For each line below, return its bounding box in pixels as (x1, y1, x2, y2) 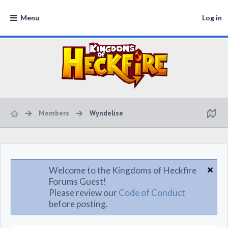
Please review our (49, 187, 119, 198)
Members (39, 108, 69, 118)
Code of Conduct (119, 187, 185, 198)
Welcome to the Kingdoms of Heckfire (49, 165, 196, 176)
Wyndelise (90, 108, 123, 118)
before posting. (49, 198, 108, 209)
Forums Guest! (49, 176, 106, 187)
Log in (202, 13, 222, 22)
